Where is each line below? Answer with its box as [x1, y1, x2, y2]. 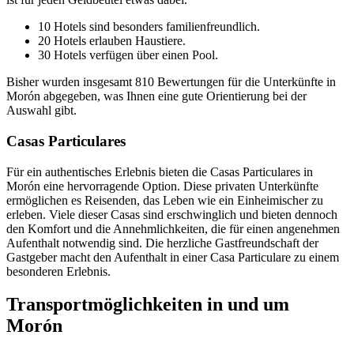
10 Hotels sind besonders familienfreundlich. [38, 20, 260, 34]
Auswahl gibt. [6, 104, 77, 118]
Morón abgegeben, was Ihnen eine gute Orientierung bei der [6, 89, 307, 104]
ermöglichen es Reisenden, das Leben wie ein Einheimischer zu [6, 193, 323, 207]
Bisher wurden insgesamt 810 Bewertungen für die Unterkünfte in [6, 75, 336, 89]
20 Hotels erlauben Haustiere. [38, 34, 186, 48]
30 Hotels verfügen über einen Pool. [38, 48, 218, 62]
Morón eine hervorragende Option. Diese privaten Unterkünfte [6, 179, 318, 193]
